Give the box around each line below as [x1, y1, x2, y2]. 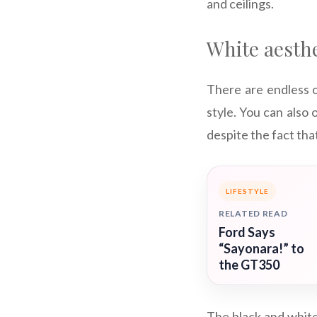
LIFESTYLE [226, 187, 269, 196]
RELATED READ [219, 208, 288, 219]
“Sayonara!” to [219, 241, 304, 257]
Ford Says [219, 224, 275, 241]
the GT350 [219, 257, 279, 273]
